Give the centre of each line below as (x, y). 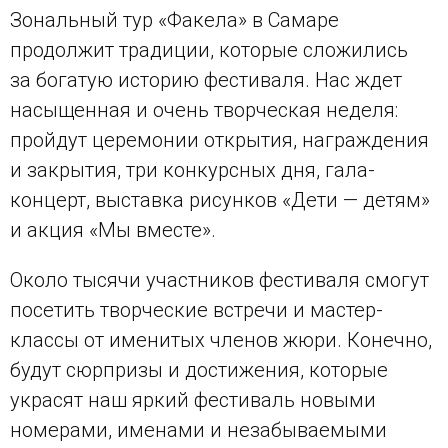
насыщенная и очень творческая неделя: (204, 110)
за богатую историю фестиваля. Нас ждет (206, 80)
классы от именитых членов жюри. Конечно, (221, 340)
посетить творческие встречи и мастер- (196, 310)
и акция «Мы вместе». (113, 230)
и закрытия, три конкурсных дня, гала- (192, 170)
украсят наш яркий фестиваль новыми (193, 400)
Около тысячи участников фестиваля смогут (219, 280)
